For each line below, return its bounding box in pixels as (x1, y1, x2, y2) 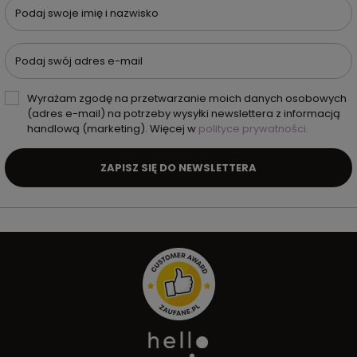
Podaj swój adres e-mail (15, 53, 143, 69)
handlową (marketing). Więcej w (27, 121, 198, 137)
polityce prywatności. (198, 121, 308, 137)
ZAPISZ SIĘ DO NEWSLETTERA (100, 159, 257, 175)
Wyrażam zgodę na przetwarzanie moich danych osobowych (27, 91, 347, 107)
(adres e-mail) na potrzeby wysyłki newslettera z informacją (27, 106, 340, 122)
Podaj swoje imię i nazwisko (15, 6, 159, 22)
